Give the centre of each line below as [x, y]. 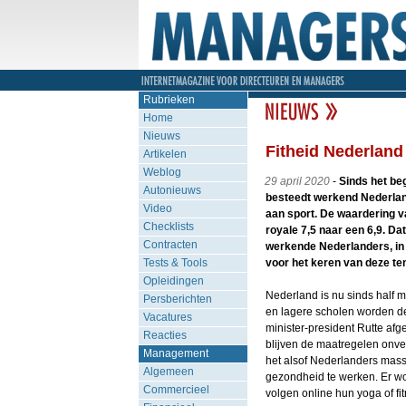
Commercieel [176, 390]
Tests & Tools [175, 263]
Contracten [170, 245]
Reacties [164, 335]
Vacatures [167, 317]
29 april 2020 [297, 181]
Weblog [162, 172]
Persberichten [177, 299]
